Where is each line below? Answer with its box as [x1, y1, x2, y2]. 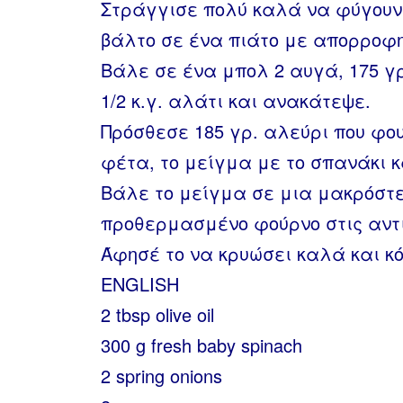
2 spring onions [101, 363, 222, 389]
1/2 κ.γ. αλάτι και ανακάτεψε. [101, 87, 371, 113]
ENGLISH [101, 271, 179, 297]
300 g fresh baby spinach [101, 332, 302, 358]
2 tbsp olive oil [101, 301, 214, 327]
